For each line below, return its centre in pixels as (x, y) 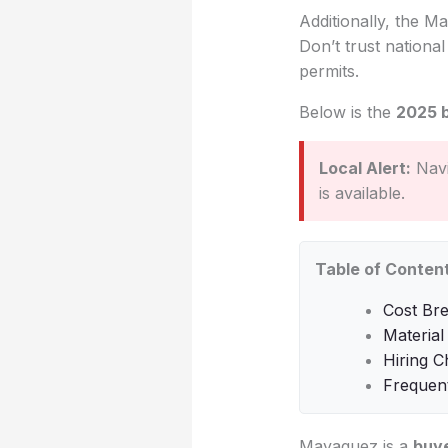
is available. (361, 193)
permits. (328, 71)
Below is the (347, 112)
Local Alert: (364, 168)
